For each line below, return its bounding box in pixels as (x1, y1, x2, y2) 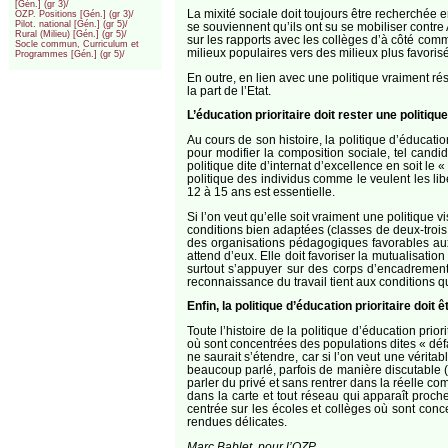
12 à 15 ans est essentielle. (186, 185, 335, 199)
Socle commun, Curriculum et (15, 39, 140, 50)
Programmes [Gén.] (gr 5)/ (15, 49, 126, 60)
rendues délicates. (186, 415, 287, 429)
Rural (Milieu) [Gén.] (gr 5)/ (15, 29, 128, 40)
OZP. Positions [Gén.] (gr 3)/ (15, 9, 135, 20)
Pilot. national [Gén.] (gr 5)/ (15, 19, 129, 30)
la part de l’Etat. (186, 83, 271, 97)
